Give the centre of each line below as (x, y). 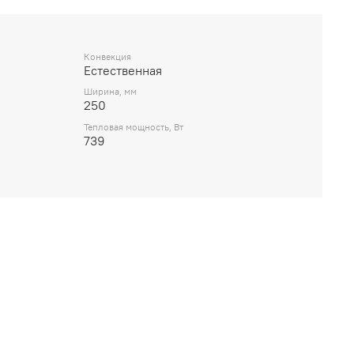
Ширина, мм (110, 92)
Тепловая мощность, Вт (134, 127)
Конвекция (107, 56)
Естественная (123, 70)
